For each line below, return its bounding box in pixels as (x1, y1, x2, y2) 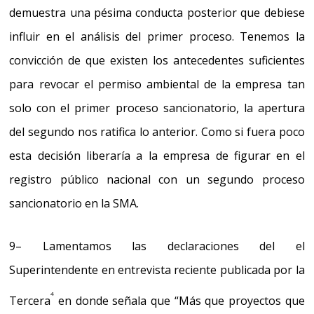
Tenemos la (240, 28, 305, 44)
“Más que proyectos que (174, 293, 305, 309)
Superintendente (9, 261, 99, 278)
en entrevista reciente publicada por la (98, 261, 305, 278)
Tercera (9, 293, 51, 309)
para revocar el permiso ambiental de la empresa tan (9, 76, 305, 92)
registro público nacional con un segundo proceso (9, 171, 305, 187)
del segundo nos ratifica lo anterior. (9, 123, 201, 139)
